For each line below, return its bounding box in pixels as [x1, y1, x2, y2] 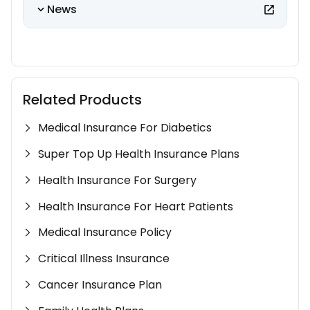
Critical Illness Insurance [38, 250, 170, 267]
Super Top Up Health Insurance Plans [38, 145, 240, 162]
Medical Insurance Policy [38, 224, 172, 241]
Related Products [23, 90, 142, 110]
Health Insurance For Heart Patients [38, 198, 234, 215]
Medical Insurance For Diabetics [38, 120, 212, 136]
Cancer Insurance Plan [38, 276, 163, 293]
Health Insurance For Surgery [38, 172, 197, 188]
